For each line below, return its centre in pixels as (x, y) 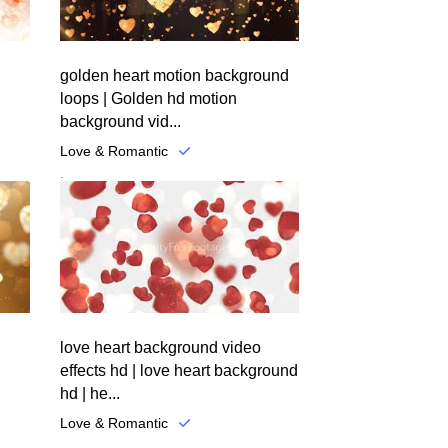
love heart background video (160, 347)
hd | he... (89, 393)
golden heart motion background (174, 76)
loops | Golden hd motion (148, 99)
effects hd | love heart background (178, 370)
